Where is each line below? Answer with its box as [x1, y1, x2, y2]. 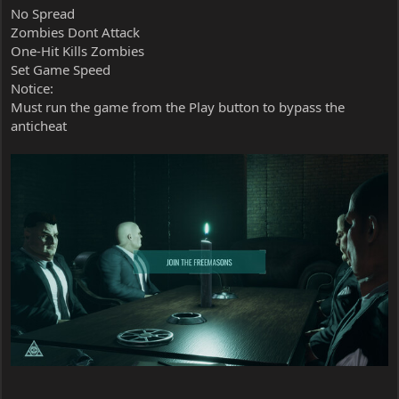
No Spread [11, 4, 75, 22]
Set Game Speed [11, 60, 110, 78]
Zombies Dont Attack [11, 22, 140, 41]
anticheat [11, 116, 67, 134]
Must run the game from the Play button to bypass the [11, 97, 345, 116]
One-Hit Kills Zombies [11, 41, 144, 60]
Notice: [11, 78, 53, 97]
